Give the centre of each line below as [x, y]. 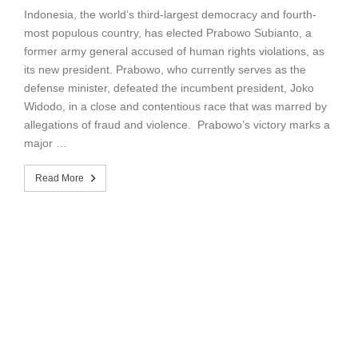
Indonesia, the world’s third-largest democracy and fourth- [170, 14]
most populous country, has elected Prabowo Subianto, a [168, 32]
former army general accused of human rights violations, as [174, 51]
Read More [60, 178]
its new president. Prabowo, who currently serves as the [165, 69]
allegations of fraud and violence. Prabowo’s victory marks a [177, 124]
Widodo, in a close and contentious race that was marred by [175, 106]
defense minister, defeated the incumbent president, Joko [169, 88]
